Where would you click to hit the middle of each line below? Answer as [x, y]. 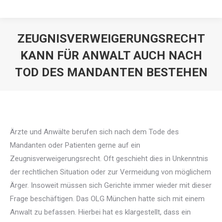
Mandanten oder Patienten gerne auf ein [75, 145]
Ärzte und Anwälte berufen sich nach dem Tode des [94, 132]
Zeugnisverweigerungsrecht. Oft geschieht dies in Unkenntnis [109, 159]
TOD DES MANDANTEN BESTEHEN [111, 72]
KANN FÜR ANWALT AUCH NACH [111, 55]
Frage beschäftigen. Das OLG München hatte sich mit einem [107, 199]
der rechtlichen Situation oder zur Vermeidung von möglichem [111, 172]
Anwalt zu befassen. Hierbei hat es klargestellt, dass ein [100, 212]
